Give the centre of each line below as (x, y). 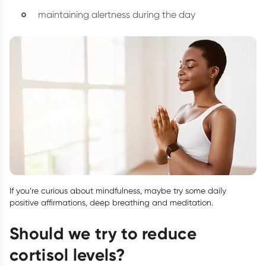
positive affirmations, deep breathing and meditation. (111, 203)
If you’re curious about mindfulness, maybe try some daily (118, 191)
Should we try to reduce (103, 234)
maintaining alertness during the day (117, 14)
